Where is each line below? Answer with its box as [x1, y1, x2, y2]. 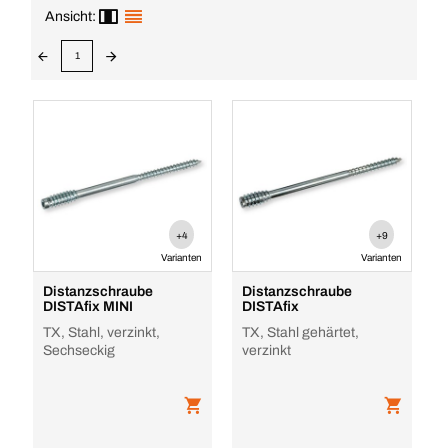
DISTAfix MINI [42, 299, 133, 314]
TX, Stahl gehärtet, [242, 325, 360, 340]
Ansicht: [45, 9, 96, 24]
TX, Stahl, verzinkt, [42, 325, 160, 340]
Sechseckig [42, 343, 115, 358]
